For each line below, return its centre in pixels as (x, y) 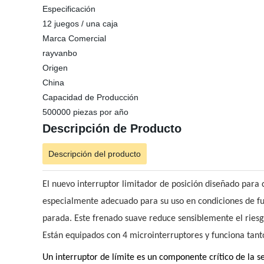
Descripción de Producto (112, 128)
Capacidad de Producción (90, 97)
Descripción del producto (95, 154)
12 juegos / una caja (80, 24)
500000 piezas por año (85, 112)
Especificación (69, 9)
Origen (55, 68)
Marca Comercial (74, 38)
